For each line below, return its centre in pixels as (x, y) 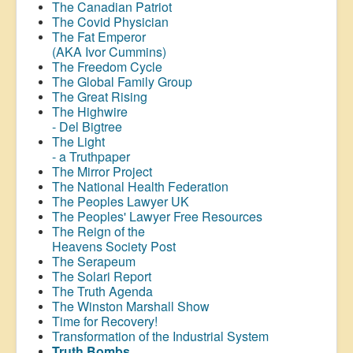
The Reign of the (98, 231)
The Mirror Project (102, 171)
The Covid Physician (110, 21)
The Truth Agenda (102, 291)
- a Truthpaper (91, 156)
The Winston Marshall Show (131, 306)
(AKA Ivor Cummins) (109, 51)
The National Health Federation (140, 186)
